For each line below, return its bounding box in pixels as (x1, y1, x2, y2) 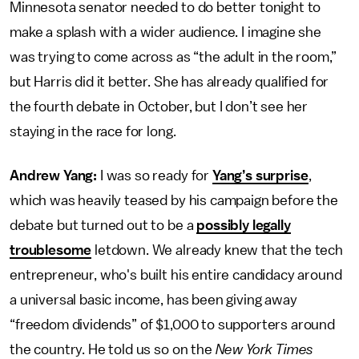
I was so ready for (99, 168, 212, 183)
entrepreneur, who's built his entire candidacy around (10, 268, 342, 282)
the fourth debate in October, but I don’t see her (10, 99, 309, 114)
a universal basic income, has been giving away (10, 292, 297, 307)
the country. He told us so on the (10, 342, 216, 357)
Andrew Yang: (10, 168, 100, 183)
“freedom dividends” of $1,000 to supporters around (10, 317, 335, 332)
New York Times (215, 342, 314, 357)
